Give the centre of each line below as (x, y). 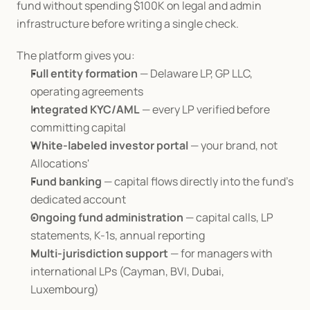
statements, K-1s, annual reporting (118, 235)
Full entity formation (84, 73)
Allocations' (60, 163)
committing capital (78, 127)
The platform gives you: (76, 55)
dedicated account (78, 199)
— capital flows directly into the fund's (198, 181)
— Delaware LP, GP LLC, (195, 73)
